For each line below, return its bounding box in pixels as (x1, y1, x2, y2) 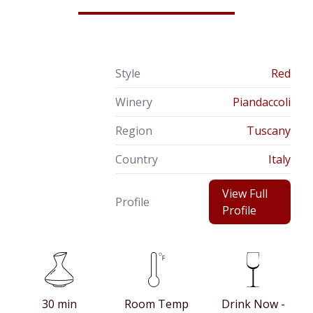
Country (115, 152, 159, 168)
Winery (115, 94, 153, 110)
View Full (221, 186, 268, 202)
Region (115, 123, 153, 139)
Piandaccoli (232, 94, 291, 110)
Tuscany (246, 123, 291, 139)
